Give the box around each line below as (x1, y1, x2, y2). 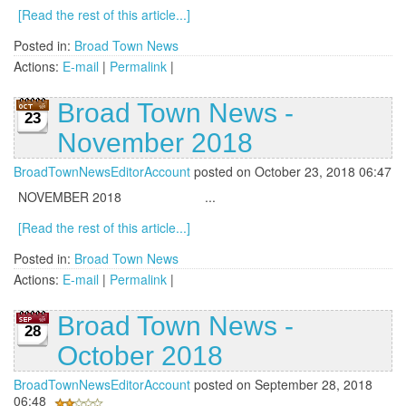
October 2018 (57, 341, 223, 372)
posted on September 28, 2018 (190, 375, 372, 394)
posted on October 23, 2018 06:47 (190, 162, 391, 181)
